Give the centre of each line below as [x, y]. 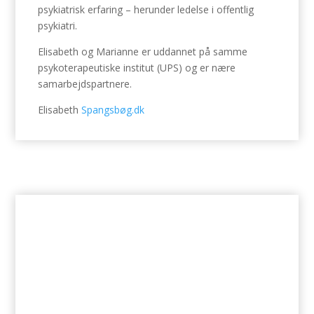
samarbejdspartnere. [85, 84]
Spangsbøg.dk [113, 110]
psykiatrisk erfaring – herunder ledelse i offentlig [146, 9]
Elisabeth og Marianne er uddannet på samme [143, 52]
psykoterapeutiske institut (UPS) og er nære [137, 68]
